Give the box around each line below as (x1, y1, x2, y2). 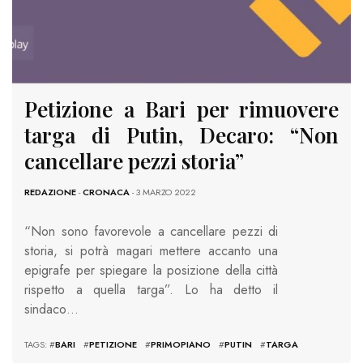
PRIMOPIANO (151, 337, 211, 351)
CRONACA (83, 185, 130, 199)
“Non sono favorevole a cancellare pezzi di (24, 221, 278, 241)
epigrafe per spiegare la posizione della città (24, 260, 278, 280)
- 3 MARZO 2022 (130, 185, 196, 199)
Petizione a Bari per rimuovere (24, 94, 339, 123)
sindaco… (24, 299, 79, 318)
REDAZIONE (24, 185, 76, 199)
